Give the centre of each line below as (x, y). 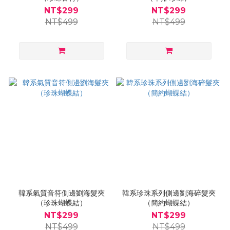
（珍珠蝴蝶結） (61, 203)
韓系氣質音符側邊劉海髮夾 (61, 193)
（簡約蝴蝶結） (169, 203)
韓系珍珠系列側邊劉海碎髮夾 (169, 193)
